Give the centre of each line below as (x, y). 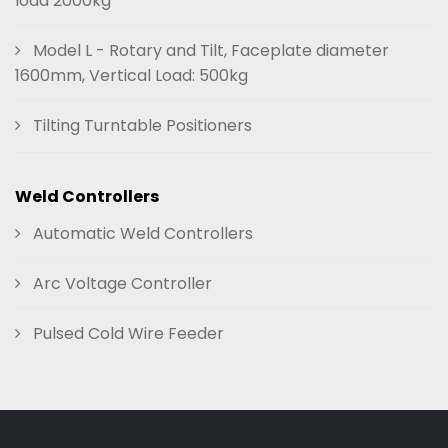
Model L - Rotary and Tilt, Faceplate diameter (209, 50)
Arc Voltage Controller (120, 283)
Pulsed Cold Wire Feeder (126, 333)
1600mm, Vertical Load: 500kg (131, 75)
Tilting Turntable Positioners (140, 125)
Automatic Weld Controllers (141, 233)
